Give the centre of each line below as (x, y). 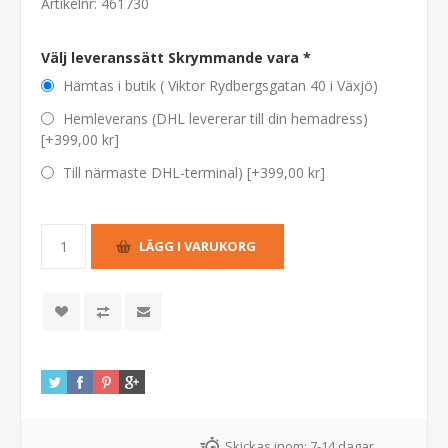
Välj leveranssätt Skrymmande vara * (176, 57)
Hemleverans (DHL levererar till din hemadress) (215, 118)
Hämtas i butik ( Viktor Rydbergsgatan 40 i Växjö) (220, 86)
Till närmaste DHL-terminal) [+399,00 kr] (194, 172)
